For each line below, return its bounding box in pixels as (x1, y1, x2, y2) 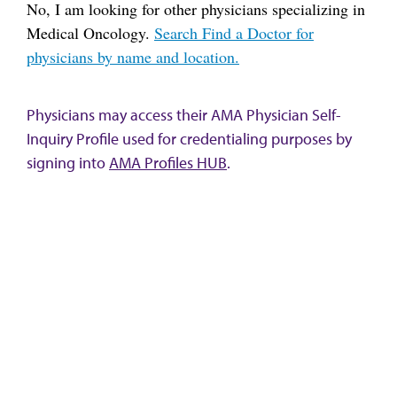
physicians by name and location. (27, 45, 239, 67)
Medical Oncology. (27, 21, 154, 43)
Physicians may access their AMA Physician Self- (27, 105, 341, 125)
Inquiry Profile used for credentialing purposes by (27, 128, 352, 149)
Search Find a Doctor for (154, 21, 314, 43)
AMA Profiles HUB (109, 152, 227, 173)
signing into (27, 152, 109, 173)
